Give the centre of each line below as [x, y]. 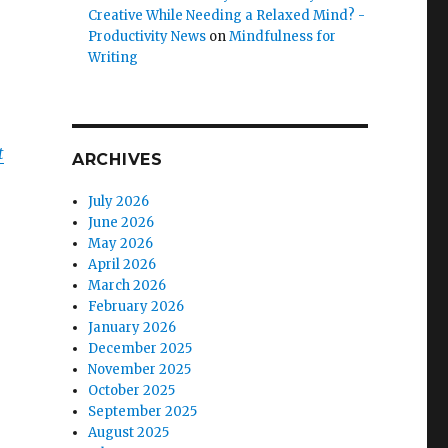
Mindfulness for [283, 36]
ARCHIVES [117, 159]
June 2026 [121, 222]
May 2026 [121, 243]
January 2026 [132, 327]
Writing [113, 57]
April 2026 [122, 264]
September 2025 [143, 411]
